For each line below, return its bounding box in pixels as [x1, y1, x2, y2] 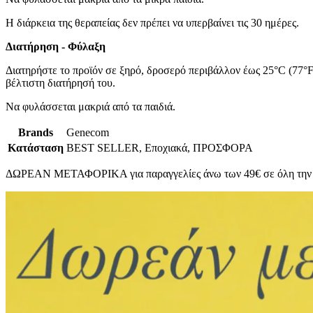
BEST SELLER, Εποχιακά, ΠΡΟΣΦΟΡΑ [66, 142, 253, 154]
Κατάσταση [8, 142, 64, 154]
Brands [18, 126, 53, 139]
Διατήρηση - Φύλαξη [6, 41, 105, 53]
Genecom [66, 126, 109, 139]
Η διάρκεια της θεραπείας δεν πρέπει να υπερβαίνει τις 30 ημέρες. [6, 17, 302, 29]
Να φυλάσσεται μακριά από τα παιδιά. [6, 101, 175, 113]
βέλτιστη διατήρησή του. [6, 77, 115, 89]
